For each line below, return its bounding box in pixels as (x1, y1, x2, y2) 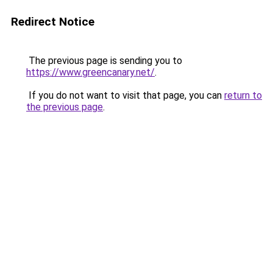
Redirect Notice (11, 15, 94, 29)
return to (224, 90, 262, 101)
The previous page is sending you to (26, 55, 182, 66)
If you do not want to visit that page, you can (26, 90, 224, 101)
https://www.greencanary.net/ (26, 66, 155, 78)
